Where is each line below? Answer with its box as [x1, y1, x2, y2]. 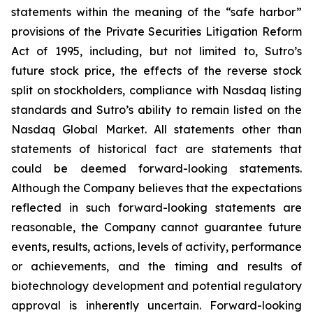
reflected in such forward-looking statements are [11, 201, 302, 214]
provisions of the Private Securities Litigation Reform [11, 24, 302, 38]
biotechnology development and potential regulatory [11, 279, 302, 293]
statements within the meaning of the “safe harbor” [11, 5, 302, 19]
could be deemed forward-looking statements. [11, 161, 302, 175]
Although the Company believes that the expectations [11, 181, 302, 195]
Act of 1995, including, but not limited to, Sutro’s [11, 44, 302, 58]
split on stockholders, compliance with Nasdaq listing [11, 83, 302, 97]
